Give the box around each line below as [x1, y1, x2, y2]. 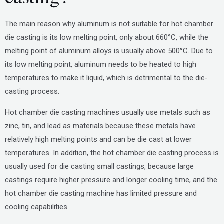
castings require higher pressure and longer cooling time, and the [5, 175, 217, 184]
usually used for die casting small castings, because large [5, 162, 194, 171]
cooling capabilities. [5, 202, 69, 211]
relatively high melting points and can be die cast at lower [5, 135, 192, 144]
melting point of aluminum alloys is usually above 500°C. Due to [5, 46, 213, 55]
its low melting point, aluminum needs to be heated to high [5, 60, 196, 69]
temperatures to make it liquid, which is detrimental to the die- [5, 73, 208, 82]
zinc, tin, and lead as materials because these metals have [5, 121, 196, 130]
